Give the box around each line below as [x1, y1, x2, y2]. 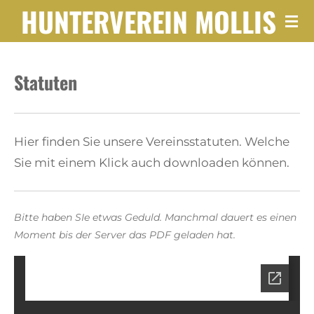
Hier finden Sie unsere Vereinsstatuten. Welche [14, 134, 289, 149]
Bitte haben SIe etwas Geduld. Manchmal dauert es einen [14, 211, 296, 223]
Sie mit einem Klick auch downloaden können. [14, 155, 289, 170]
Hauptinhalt [6, 31, 71, 44]
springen [6, 52, 55, 65]
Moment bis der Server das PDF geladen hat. [14, 228, 235, 240]
